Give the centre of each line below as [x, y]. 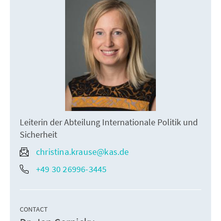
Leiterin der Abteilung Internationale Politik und [109, 122]
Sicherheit [38, 135]
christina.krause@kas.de [83, 152]
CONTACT [34, 209]
